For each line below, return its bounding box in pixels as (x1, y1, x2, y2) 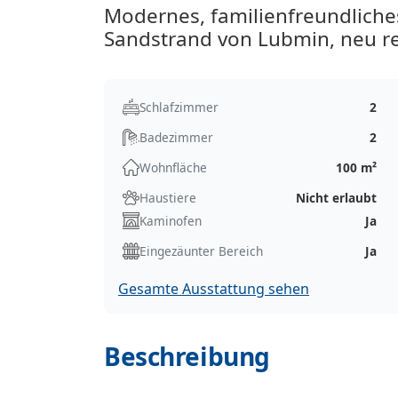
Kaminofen (139, 211, 202, 229)
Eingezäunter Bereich (139, 242, 263, 259)
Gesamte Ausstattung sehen (118, 278, 309, 298)
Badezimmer (139, 128, 213, 146)
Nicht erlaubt (296, 188, 378, 206)
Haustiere (139, 188, 196, 206)
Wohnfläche (139, 158, 207, 176)
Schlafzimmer (139, 98, 219, 115)
